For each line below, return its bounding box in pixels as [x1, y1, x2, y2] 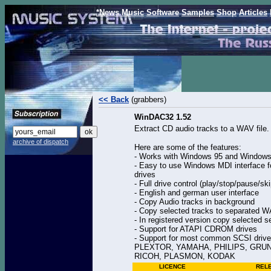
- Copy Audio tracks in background [134, 197, 255, 206]
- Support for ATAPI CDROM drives [134, 224, 257, 233]
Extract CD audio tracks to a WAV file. [134, 124, 269, 133]
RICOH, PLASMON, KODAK [134, 252, 235, 261]
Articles [239, 8, 267, 17]
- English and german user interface [134, 188, 259, 197]
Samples [181, 8, 214, 17]
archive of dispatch [13, 138, 68, 145]
